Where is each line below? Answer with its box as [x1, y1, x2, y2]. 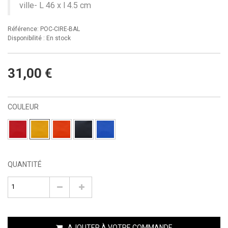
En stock [46, 34, 71, 42]
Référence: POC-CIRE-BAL [8, 25, 80, 33]
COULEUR [8, 102, 40, 111]
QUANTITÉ [8, 160, 42, 168]
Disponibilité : [8, 34, 45, 42]
